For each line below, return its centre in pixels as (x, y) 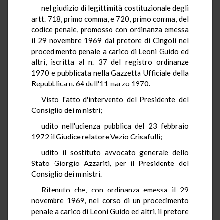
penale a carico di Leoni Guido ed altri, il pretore (110, 211)
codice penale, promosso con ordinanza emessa (110, 29)
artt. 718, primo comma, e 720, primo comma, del (110, 18)
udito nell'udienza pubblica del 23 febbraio (115, 125)
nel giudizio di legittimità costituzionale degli (115, 8)
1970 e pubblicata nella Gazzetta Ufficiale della (110, 72)
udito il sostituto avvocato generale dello (115, 152)
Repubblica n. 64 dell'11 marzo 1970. (91, 83)
